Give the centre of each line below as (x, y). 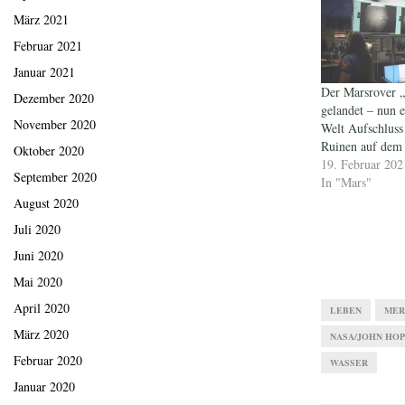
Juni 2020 (38, 256)
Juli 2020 (37, 230)
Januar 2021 (44, 72)
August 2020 (46, 203)
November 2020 (55, 125)
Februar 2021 (48, 46)
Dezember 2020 (54, 99)
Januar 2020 (44, 387)
